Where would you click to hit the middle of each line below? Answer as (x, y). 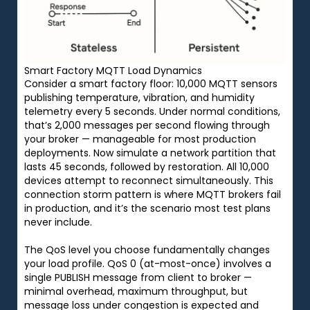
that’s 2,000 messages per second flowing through (147, 125)
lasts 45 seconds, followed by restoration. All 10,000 (147, 166)
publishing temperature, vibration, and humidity (139, 97)
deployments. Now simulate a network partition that (150, 153)
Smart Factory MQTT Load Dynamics (113, 70)
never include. (58, 222)
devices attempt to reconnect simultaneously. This (149, 180)
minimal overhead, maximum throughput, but (136, 291)
